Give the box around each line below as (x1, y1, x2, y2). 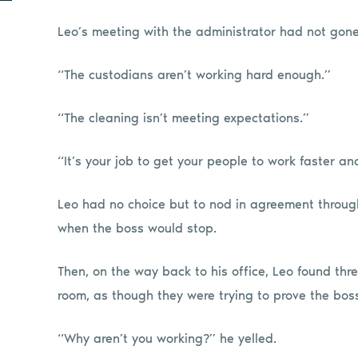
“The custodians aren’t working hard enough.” (58, 66, 331, 82)
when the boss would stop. (58, 220, 217, 236)
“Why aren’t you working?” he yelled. (58, 330, 276, 346)
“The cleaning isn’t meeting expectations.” (58, 109, 309, 125)
